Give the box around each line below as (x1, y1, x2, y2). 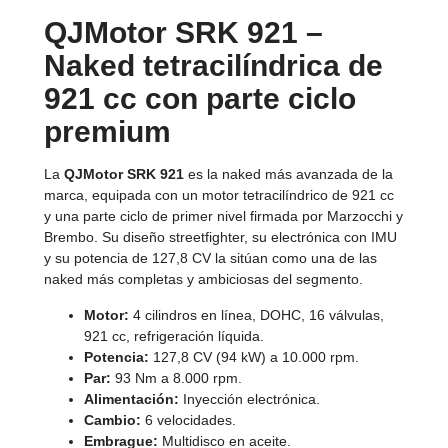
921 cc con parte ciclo (44, 82, 356, 116)
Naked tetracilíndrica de (44, 49, 383, 83)
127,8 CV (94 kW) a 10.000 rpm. (149, 348, 359, 365)
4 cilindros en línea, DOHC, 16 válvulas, (129, 306, 384, 323)
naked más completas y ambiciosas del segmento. (44, 271, 363, 288)
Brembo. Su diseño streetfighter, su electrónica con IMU (44, 229, 397, 246)
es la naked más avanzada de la (184, 166, 393, 183)
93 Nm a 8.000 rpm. (111, 369, 242, 386)
